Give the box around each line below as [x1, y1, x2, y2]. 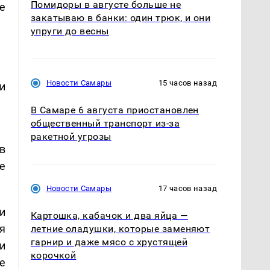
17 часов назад [158, 184, 217, 193]
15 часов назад [158, 78, 217, 88]
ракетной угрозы [30, 131, 111, 143]
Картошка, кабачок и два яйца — [30, 210, 188, 222]
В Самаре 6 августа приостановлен [30, 104, 199, 116]
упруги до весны [30, 25, 109, 37]
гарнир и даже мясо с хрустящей [30, 236, 187, 248]
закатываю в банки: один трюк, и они [30, 12, 211, 24]
